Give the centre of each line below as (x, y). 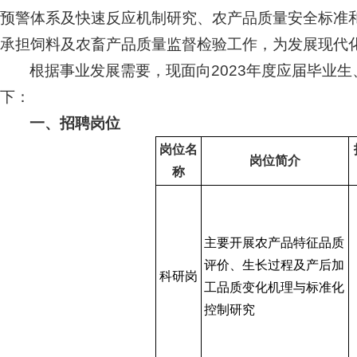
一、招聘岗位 (75, 123)
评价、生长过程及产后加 (274, 265)
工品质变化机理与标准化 (274, 287)
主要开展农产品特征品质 (274, 243)
